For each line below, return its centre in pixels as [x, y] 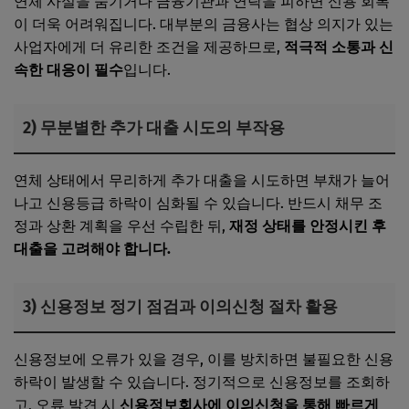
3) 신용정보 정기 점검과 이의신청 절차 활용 [180, 307]
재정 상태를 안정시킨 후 [308, 226]
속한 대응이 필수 [68, 70]
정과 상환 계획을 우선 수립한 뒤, [121, 226]
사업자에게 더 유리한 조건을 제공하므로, [149, 47]
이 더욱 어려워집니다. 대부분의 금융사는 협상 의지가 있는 [204, 25]
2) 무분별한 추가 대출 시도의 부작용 [154, 128]
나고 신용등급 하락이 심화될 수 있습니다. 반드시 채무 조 [198, 204]
